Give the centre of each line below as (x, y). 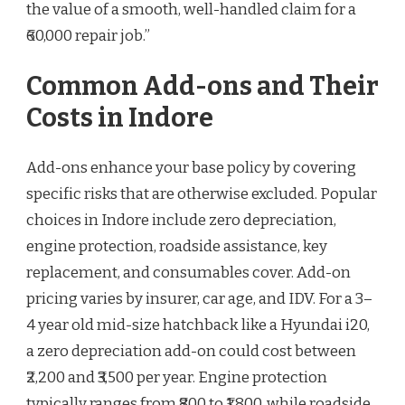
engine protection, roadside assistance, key (177, 247)
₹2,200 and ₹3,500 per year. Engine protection (177, 378)
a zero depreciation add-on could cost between (191, 352)
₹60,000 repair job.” (88, 36)
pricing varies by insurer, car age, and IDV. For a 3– (199, 299)
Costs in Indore (120, 118)
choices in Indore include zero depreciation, (181, 221)
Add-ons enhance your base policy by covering (191, 168)
